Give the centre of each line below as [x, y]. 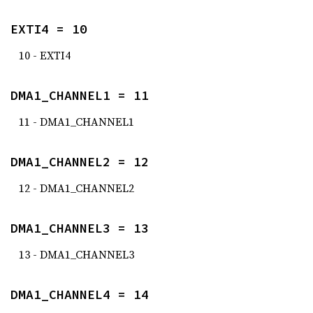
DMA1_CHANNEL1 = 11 [80, 95]
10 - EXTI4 [45, 55]
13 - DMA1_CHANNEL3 [77, 254]
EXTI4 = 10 [49, 29]
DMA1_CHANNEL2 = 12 [80, 162]
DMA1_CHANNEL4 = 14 [80, 294]
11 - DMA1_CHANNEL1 [77, 122]
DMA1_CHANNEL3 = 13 [80, 228]
